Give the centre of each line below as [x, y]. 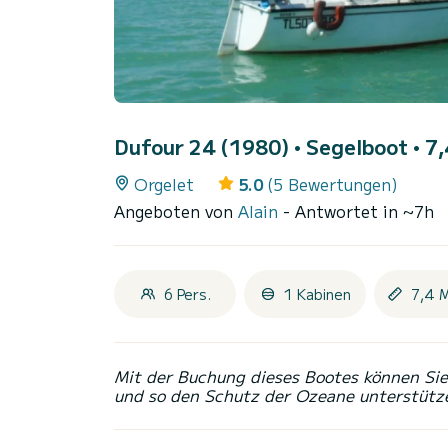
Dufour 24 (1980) [204, 147]
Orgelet [164, 184]
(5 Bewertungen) [332, 184]
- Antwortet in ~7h [358, 211]
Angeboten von [176, 211]
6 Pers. [187, 294]
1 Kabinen [317, 294]
